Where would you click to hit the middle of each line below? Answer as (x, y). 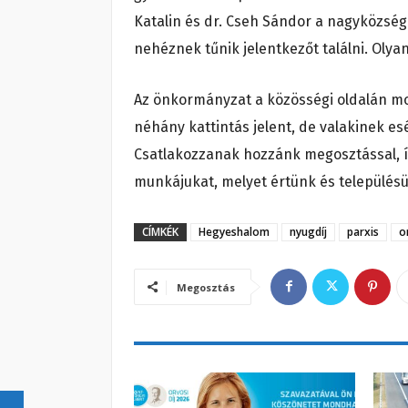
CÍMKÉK (160, 231)
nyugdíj (308, 231)
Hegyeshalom (234, 231)
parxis (363, 231)
